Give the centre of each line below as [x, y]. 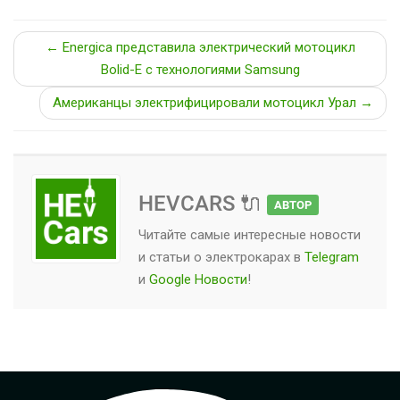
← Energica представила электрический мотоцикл [200, 48]
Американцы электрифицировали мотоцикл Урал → [213, 103]
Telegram [332, 258]
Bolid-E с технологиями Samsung [200, 70]
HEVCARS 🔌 [203, 204]
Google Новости [198, 280]
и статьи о [172, 258]
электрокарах [248, 258]
